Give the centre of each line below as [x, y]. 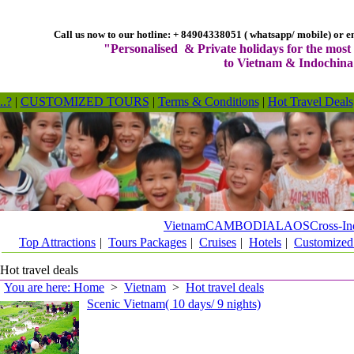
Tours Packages [147, 242]
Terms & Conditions [208, 102]
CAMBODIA [241, 226]
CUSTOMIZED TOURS [85, 102]
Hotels [265, 242]
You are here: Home [54, 287]
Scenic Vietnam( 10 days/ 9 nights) [174, 304]
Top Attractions [57, 242]
